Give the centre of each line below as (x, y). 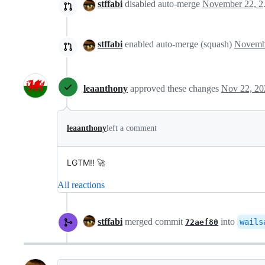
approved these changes (176, 88)
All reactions (81, 185)
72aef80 (202, 222)
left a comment (132, 128)
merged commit (154, 222)
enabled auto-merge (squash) (178, 44)
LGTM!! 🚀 (86, 163)
